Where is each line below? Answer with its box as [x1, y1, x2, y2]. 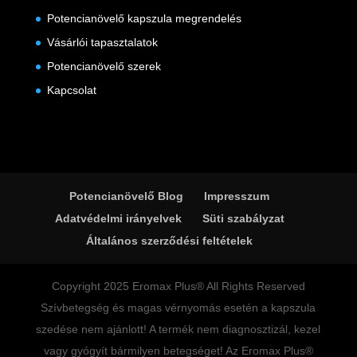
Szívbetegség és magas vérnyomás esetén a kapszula [41, 300, 316, 314]
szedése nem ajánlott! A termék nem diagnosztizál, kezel [36, 322, 321, 335]
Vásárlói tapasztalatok [46, 36, 158, 49]
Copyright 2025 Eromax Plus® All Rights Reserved [51, 279, 305, 292]
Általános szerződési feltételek [86, 233, 253, 247]
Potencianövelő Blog [69, 189, 184, 202]
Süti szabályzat [202, 211, 284, 225]
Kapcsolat [46, 84, 96, 97]
